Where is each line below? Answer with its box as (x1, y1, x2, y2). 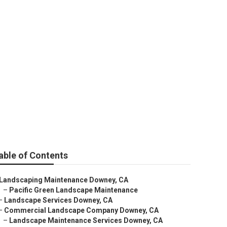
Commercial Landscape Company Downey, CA (4, 206, 159, 214)
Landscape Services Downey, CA (4, 196, 112, 204)
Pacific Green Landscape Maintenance (9, 186, 138, 194)
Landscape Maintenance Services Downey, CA (9, 216, 163, 224)
